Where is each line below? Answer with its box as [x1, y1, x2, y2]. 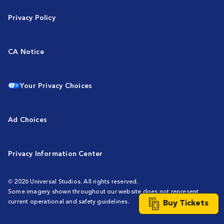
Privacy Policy [8, 12, 55, 22]
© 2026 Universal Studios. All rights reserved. [8, 176, 138, 185]
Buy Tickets [163, 196, 208, 208]
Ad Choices [8, 114, 47, 124]
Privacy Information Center [8, 148, 103, 158]
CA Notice [8, 46, 44, 56]
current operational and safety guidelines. [8, 196, 129, 205]
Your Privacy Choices [20, 80, 92, 90]
